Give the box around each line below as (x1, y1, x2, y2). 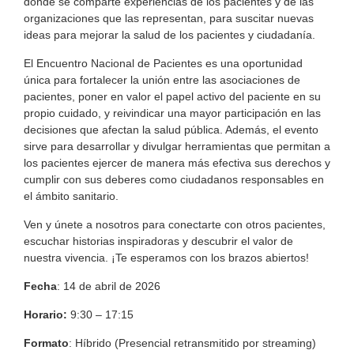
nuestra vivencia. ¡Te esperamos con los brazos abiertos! (24, 251, 309, 265)
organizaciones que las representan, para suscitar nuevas (24, 12, 314, 25)
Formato (24, 337, 69, 350)
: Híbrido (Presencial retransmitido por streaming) (69, 337, 316, 350)
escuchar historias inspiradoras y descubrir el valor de (24, 235, 293, 248)
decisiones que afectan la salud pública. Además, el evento (24, 123, 318, 137)
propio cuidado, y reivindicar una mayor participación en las (24, 107, 321, 120)
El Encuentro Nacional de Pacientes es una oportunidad (24, 57, 303, 70)
